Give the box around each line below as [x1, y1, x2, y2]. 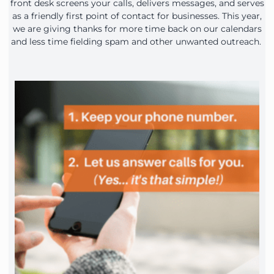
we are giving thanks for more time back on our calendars [12, 23, 262, 34]
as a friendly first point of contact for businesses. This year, [12, 10, 262, 21]
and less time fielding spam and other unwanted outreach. [10, 35, 264, 47]
